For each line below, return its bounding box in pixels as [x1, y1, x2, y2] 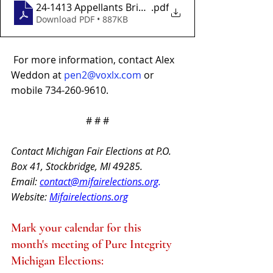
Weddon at [11, 68, 64, 82]
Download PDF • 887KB [36, 13, 128, 25]
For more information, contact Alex [13, 52, 177, 66]
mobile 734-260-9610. [11, 83, 108, 97]
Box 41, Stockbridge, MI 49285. [11, 159, 143, 173]
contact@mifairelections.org [40, 174, 158, 188]
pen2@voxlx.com [64, 68, 141, 82]
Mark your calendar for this [11, 220, 144, 235]
